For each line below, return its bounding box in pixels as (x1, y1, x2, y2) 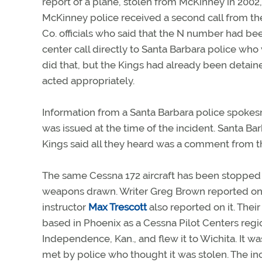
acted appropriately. (42, 74, 135, 87)
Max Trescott (88, 201, 147, 213)
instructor (42, 201, 88, 213)
